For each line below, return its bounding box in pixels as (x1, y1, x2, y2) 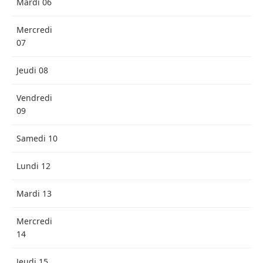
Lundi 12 (16, 160, 50, 171)
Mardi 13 (16, 188, 52, 199)
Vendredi (16, 92, 52, 103)
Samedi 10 (16, 133, 58, 144)
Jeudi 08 (16, 65, 48, 76)
